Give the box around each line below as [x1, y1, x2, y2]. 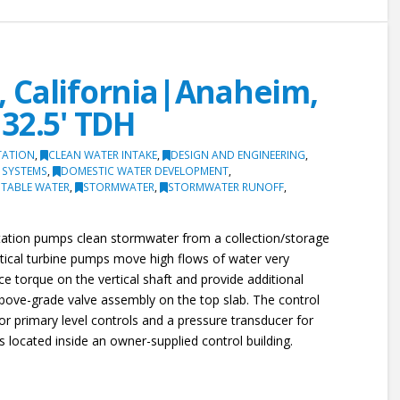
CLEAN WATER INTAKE [48, 147, 158, 163]
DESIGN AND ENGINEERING [171, 147, 306, 163]
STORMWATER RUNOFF [168, 179, 285, 196]
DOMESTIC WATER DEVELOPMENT [61, 163, 229, 179]
